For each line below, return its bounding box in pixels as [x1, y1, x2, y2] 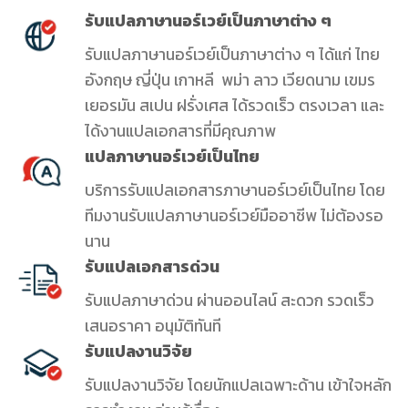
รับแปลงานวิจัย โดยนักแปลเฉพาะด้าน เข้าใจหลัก [84, 372, 392, 397]
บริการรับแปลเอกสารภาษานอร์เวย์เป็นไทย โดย [84, 178, 385, 203]
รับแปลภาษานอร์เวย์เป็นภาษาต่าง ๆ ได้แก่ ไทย [84, 43, 380, 67]
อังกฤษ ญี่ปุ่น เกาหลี [84, 68, 214, 93]
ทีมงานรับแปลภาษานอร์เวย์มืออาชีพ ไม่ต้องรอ [84, 204, 383, 229]
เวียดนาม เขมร [281, 68, 375, 93]
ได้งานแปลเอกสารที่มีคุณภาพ [84, 119, 276, 144]
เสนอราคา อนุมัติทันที [84, 313, 221, 338]
